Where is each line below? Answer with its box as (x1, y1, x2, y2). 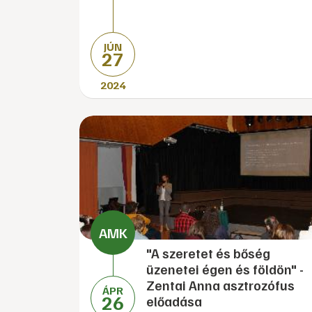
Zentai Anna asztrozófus (146, 277, 295, 293)
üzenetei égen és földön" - (146, 261, 304, 277)
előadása (146, 293, 202, 309)
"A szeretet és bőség (146, 245, 270, 261)
